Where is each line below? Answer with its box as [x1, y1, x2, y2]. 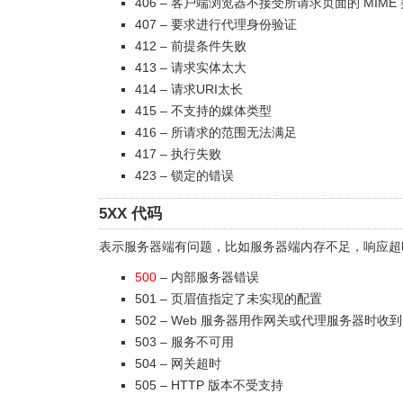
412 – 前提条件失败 [135, 39, 246, 53]
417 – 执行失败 [135, 147, 221, 161]
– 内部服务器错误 [157, 270, 259, 284]
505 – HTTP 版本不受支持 [135, 378, 283, 392]
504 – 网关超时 [135, 356, 221, 371]
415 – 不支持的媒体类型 [135, 103, 272, 118]
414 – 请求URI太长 [135, 82, 243, 96]
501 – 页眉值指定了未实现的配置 [135, 291, 322, 306]
